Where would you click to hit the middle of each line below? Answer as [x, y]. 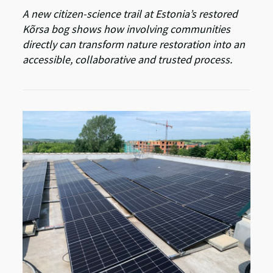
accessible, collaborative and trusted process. [128, 60]
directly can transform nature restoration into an [134, 44]
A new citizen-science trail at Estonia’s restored [130, 14]
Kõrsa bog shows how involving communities [127, 29]
